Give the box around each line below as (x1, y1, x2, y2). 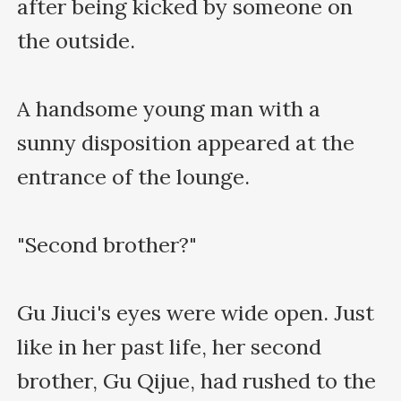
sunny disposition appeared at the (17, 128, 355, 157)
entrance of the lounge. (17, 162, 251, 191)
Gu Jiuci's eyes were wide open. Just (17, 298, 375, 327)
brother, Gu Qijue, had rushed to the (17, 366, 377, 395)
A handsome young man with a (17, 94, 321, 123)
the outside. (17, 26, 136, 55)
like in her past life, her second (17, 332, 322, 361)
